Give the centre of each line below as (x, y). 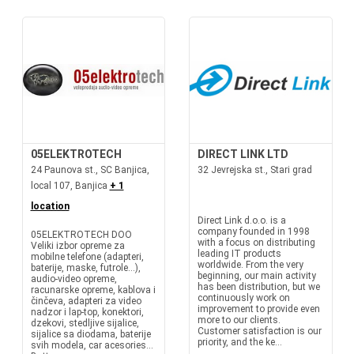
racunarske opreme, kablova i (93, 290)
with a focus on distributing (256, 243)
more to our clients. (239, 320)
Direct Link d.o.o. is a (242, 220)
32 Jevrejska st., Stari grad (255, 170)
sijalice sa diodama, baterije (90, 334)
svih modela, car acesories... (92, 345)
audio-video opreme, (73, 279)
